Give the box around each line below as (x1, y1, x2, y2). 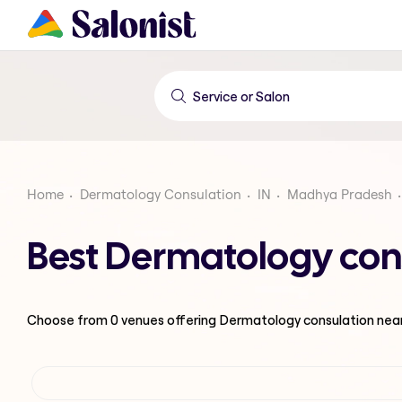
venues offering (118, 310, 219, 328)
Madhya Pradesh (287, 186, 392, 203)
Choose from (27, 310, 110, 328)
